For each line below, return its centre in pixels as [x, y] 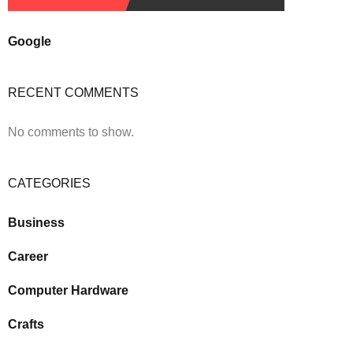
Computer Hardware [68, 290]
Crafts [26, 324]
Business [36, 223]
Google [30, 41]
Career [28, 256]
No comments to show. [71, 132]
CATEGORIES [49, 183]
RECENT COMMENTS [73, 93]
